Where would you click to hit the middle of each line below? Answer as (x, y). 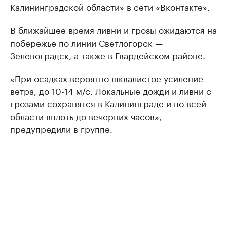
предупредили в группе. (61, 128)
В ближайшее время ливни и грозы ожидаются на (113, 29)
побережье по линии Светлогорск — (86, 42)
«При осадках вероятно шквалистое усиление (107, 77)
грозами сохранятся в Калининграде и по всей (108, 103)
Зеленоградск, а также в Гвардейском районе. (108, 54)
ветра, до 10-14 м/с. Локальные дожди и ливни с (111, 90)
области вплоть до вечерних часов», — (91, 115)
